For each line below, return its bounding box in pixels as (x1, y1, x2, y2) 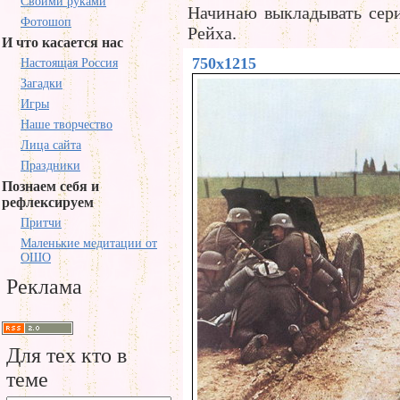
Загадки (21, 77, 62, 90)
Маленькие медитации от (21, 237, 157, 250)
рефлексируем (2, 195, 94, 210)
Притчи (21, 216, 62, 229)
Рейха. (187, 23, 237, 43)
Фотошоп (21, 15, 71, 29)
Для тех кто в (6, 344, 127, 367)
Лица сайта (21, 138, 81, 152)
